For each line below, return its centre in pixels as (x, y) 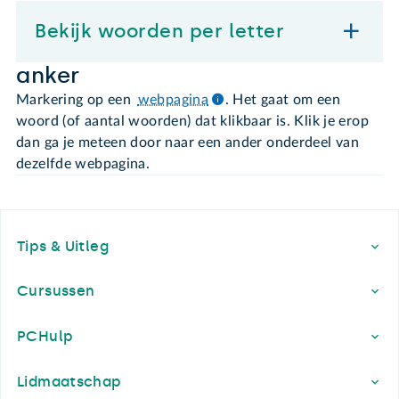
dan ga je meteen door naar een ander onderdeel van (188, 143)
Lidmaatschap (69, 381)
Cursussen (56, 291)
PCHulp (45, 336)
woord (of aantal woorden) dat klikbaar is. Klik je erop (193, 122)
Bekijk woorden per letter (160, 31)
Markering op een (76, 100)
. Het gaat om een (283, 100)
